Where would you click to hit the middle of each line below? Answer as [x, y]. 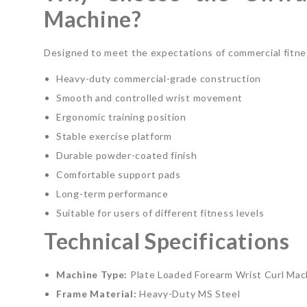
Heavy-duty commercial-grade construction [159, 78]
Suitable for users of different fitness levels [160, 212]
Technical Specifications [167, 241]
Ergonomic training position [121, 116]
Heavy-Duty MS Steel [188, 293]
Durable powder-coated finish [127, 155]
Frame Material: [97, 293]
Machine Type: [92, 274]
